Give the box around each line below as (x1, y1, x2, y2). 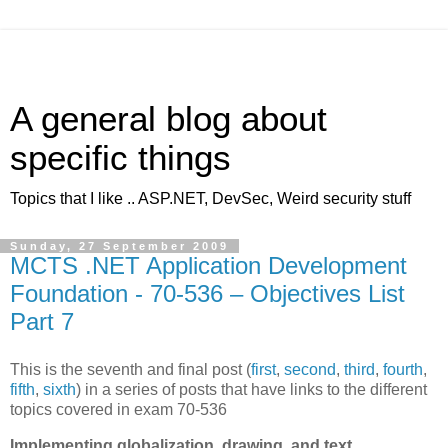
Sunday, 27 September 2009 (10, 240, 229, 252)
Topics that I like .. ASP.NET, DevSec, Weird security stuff (10, 190, 411, 207)
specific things (10, 139, 231, 177)
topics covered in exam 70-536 (10, 400, 227, 418)
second (284, 360, 336, 378)
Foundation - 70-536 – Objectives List (10, 280, 405, 307)
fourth (383, 360, 423, 378)
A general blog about (10, 100, 327, 138)
